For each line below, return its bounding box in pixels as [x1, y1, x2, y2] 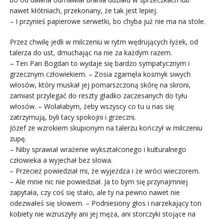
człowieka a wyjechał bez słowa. [10, 155, 112, 165]
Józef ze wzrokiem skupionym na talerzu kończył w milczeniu [10, 123, 202, 132]
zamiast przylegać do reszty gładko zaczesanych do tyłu [10, 90, 187, 100]
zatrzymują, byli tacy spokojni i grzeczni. [10, 112, 136, 122]
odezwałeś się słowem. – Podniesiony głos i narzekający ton [10, 198, 201, 208]
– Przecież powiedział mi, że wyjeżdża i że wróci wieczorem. [10, 166, 200, 175]
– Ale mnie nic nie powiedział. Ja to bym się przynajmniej [10, 176, 188, 186]
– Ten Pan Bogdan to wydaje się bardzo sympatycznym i [10, 58, 190, 68]
